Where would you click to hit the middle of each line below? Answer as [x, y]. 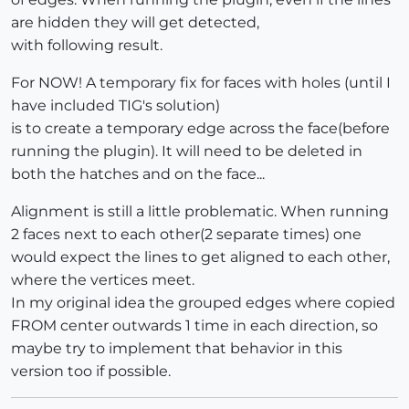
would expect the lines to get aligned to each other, [200, 257]
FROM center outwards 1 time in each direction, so [194, 325]
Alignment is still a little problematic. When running [200, 211]
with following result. [87, 45]
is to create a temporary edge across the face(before [200, 128]
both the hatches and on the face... [138, 173]
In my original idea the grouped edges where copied [203, 302]
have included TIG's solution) [115, 105]
